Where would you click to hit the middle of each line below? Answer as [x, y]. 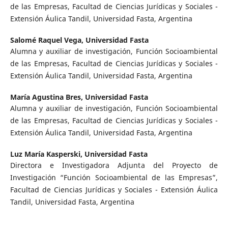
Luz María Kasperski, [47, 154]
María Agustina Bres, [47, 97]
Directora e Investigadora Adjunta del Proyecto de [114, 165]
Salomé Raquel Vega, [48, 40]
